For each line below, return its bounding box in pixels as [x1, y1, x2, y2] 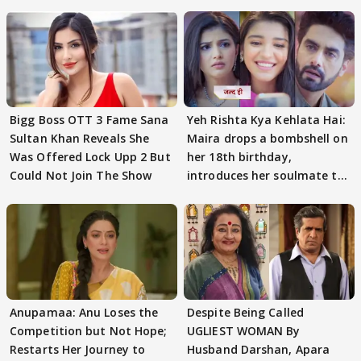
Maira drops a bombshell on [187, 130, 348, 146]
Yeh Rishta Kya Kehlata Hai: [187, 111, 346, 127]
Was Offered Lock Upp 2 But [10, 148, 171, 164]
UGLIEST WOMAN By [187, 323, 301, 338]
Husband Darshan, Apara [187, 342, 330, 357]
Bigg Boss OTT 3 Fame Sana [10, 111, 169, 127]
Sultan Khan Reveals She [10, 130, 150, 146]
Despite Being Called [187, 305, 304, 320]
